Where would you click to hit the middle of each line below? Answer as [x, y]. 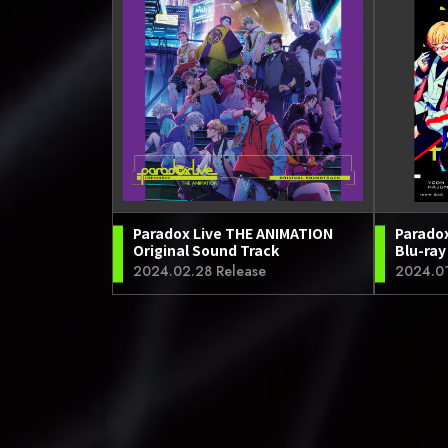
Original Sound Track [206, 250]
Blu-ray [420, 250]
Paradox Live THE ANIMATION [233, 233]
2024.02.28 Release [199, 271]
